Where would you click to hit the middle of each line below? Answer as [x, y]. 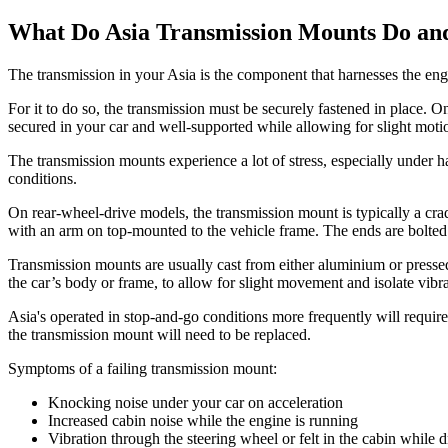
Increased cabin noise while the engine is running [203, 421]
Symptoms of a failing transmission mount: [142, 369]
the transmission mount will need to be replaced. [159, 335]
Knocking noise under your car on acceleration [195, 403]
